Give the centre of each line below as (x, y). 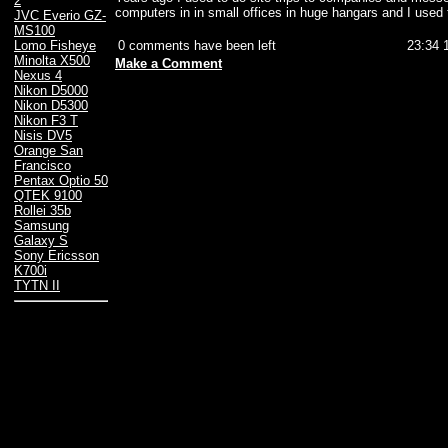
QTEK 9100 (48, 196)
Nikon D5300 (51, 106)
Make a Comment (168, 64)
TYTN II (37, 286)
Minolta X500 (52, 61)
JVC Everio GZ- (60, 16)
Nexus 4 (38, 76)
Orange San (48, 151)
